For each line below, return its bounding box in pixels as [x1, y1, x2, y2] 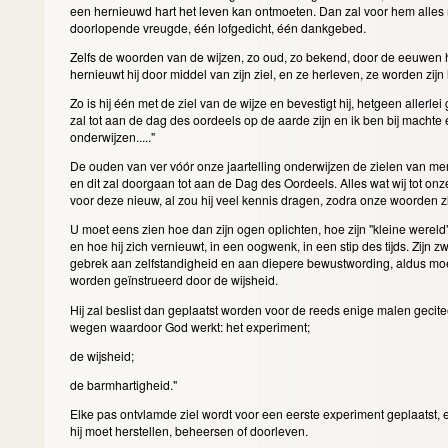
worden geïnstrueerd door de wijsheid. [69, 271, 281, 289]
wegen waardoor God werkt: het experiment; [69, 317, 313, 335]
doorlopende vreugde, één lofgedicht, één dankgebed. [69, 18, 369, 36]
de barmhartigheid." [69, 375, 180, 393]
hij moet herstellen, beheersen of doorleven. [69, 421, 311, 439]
